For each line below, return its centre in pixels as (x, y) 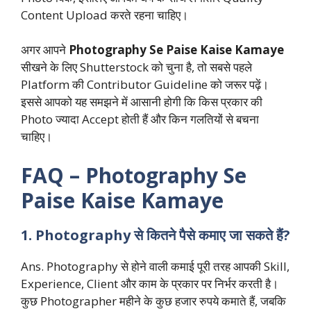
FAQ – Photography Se (134, 175)
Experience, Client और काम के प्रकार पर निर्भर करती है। (150, 283)
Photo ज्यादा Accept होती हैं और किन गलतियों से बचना (140, 119)
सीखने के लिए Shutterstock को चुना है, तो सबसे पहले (136, 67)
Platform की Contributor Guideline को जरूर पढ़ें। (145, 85)
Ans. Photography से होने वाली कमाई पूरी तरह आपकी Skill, (155, 266)
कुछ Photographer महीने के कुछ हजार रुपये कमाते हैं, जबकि (153, 301)
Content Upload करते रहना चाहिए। (104, 15)
